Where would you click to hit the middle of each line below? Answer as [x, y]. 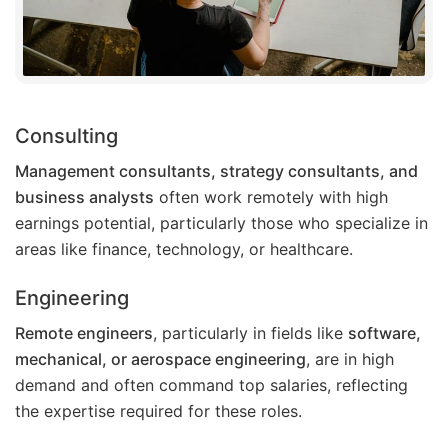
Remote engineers [84, 333]
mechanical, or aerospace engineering [160, 359]
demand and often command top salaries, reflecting [211, 385]
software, [384, 333]
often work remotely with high [271, 197]
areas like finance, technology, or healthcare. [184, 249]
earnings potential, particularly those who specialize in [221, 223]
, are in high [350, 359]
